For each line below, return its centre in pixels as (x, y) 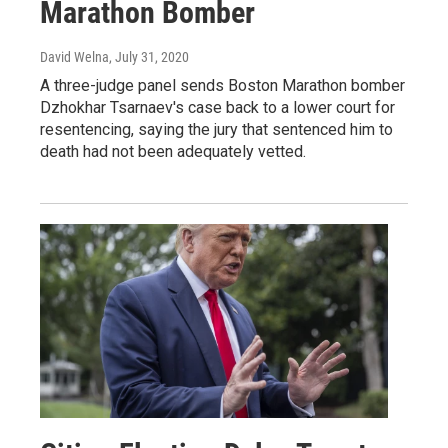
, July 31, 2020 (149, 57)
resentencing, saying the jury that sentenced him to (216, 130)
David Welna (74, 57)
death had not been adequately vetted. (173, 152)
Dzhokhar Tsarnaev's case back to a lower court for (217, 108)
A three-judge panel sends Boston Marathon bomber (222, 86)
